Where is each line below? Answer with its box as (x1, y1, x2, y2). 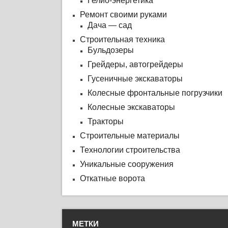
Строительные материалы (79, 131, 180, 140)
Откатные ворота (79, 174, 145, 183)
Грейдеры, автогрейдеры (87, 60, 183, 69)
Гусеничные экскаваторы (87, 74, 183, 83)
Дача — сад (87, 21, 132, 30)
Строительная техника (79, 35, 165, 44)
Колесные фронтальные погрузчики (87, 89, 222, 97)
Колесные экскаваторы (87, 103, 175, 111)
